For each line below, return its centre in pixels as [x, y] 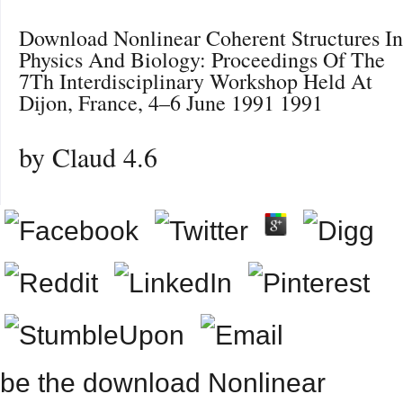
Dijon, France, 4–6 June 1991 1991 [171, 103]
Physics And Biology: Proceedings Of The [202, 59]
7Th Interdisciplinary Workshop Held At [196, 81]
